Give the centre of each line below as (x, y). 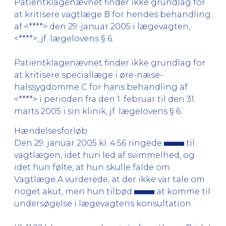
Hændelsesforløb (51, 131)
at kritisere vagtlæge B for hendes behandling (112, 14)
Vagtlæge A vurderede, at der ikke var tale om (109, 179)
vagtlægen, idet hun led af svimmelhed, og (104, 155)
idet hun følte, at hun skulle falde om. (93, 167)
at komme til (182, 191)
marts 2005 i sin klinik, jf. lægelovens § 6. (98, 111)
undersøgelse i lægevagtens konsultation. (103, 203)
